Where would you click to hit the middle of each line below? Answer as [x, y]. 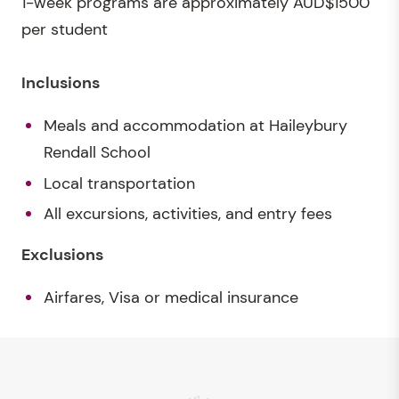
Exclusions [62, 255]
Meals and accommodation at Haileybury [195, 126]
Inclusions [61, 83]
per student [65, 29]
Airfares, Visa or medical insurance [171, 297]
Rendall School [97, 152]
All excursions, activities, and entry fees [188, 214]
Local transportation [119, 183]
